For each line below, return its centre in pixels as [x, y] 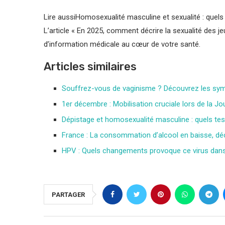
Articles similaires [90, 67]
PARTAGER [68, 195]
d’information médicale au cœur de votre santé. [122, 44]
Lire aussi [60, 17]
